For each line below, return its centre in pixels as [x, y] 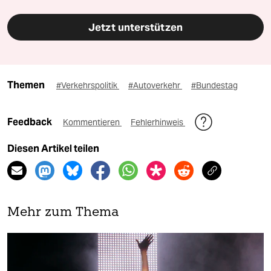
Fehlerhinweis [158, 122]
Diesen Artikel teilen [53, 149]
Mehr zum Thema [63, 213]
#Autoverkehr [155, 86]
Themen [26, 85]
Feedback [31, 122]
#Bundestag [214, 86]
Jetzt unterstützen [135, 28]
